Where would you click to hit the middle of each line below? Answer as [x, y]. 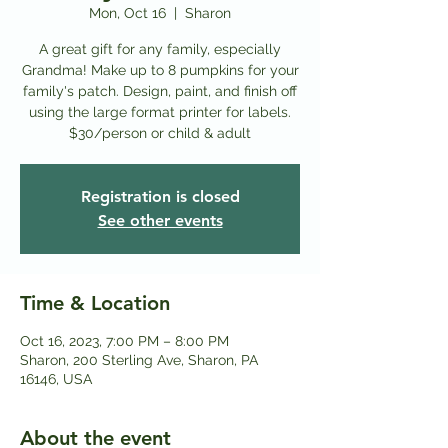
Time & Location [95, 302]
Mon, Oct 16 [127, 12]
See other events [160, 220]
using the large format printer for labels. [160, 111]
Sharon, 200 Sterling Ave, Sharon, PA [139, 359]
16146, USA [56, 378]
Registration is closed [160, 196]
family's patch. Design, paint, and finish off [160, 90]
